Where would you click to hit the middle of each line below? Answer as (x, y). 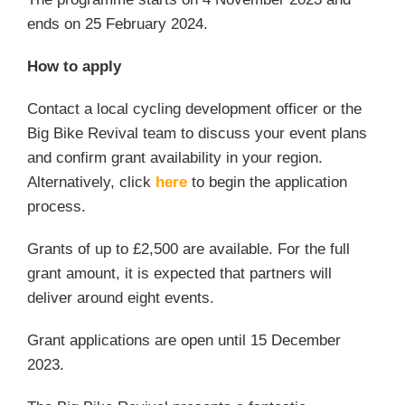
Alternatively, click (91, 182)
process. (57, 207)
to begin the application (267, 182)
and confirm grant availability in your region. (175, 158)
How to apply (74, 66)
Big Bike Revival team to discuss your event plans (197, 133)
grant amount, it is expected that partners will (179, 273)
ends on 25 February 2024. (118, 24)
